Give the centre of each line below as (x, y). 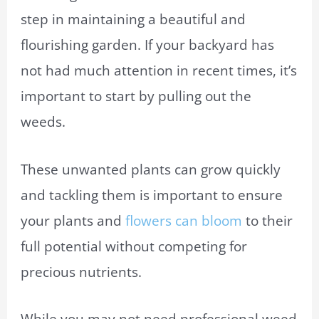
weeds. (43, 122)
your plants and (73, 220)
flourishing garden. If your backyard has (148, 45)
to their (268, 220)
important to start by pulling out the (136, 96)
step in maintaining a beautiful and (134, 20)
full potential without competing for (134, 246)
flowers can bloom (184, 220)
